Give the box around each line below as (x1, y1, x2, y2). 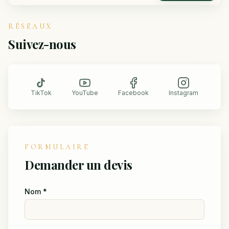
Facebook (118, 89, 149, 97)
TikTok (30, 89, 52, 97)
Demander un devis (25, 156, 132, 173)
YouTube (71, 89, 98, 97)
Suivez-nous (8, 36, 76, 53)
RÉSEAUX (8, 22, 53, 31)
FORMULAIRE (25, 143, 89, 152)
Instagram (169, 89, 199, 97)
